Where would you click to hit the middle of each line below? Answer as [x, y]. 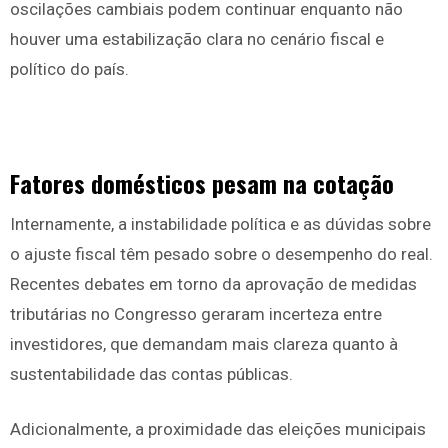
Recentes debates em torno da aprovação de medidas [213, 284]
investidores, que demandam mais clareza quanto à [204, 344]
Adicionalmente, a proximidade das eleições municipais [218, 429]
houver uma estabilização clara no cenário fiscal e [197, 39]
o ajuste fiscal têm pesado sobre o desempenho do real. [221, 254]
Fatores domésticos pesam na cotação [202, 183]
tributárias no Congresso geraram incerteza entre [196, 314]
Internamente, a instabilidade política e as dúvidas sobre [220, 224]
